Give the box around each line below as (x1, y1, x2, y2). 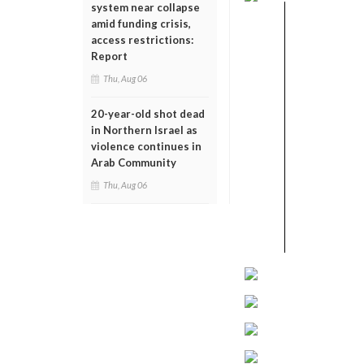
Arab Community (91, 156, 176, 169)
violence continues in (91, 140, 201, 153)
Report (91, 50, 128, 63)
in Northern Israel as (91, 123, 197, 136)
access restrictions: (91, 33, 193, 46)
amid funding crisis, (91, 17, 191, 30)
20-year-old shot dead (91, 107, 205, 120)
